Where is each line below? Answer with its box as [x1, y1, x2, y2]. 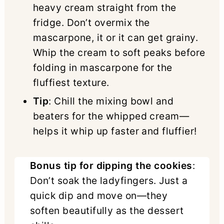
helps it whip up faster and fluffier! [32, 124, 197, 137]
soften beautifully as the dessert [29, 204, 184, 216]
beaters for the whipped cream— [32, 109, 189, 122]
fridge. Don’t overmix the [32, 16, 150, 28]
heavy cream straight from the [32, 1, 176, 13]
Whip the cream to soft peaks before [32, 46, 205, 58]
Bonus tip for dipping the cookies [29, 159, 192, 171]
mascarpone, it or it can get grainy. [32, 31, 198, 43]
